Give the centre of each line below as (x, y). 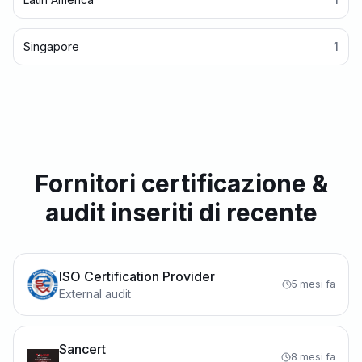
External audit (95, 294)
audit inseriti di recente (181, 213)
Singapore (51, 46)
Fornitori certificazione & (181, 183)
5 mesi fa (314, 284)
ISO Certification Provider (137, 276)
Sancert (82, 349)
